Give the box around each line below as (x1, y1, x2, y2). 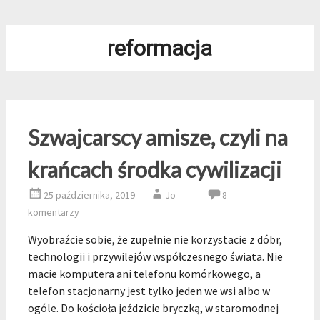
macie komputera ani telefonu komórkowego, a (27, 266, 261, 281)
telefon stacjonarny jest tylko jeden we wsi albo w (27, 284, 270, 298)
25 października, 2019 (43, 189, 135, 201)
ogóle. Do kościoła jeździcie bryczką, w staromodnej (27, 301, 279, 315)
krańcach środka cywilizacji (27, 156, 281, 182)
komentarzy (27, 206, 79, 219)
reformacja (107, 36, 213, 61)
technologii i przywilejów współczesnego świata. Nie (27, 249, 283, 264)
